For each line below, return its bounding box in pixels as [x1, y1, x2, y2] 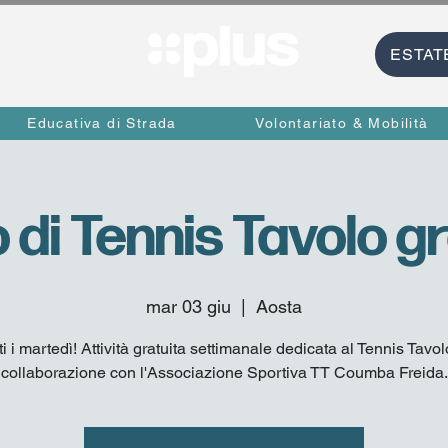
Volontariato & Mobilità [255, 114, 429, 131]
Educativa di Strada [27, 114, 177, 131]
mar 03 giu [146, 296, 231, 318]
